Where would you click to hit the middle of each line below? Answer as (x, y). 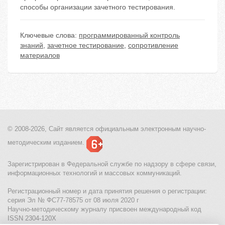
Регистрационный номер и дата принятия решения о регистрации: (107, 191)
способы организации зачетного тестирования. (98, 7)
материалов (40, 55)
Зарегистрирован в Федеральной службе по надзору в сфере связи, (112, 164)
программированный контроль (129, 35)
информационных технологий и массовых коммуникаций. (95, 173)
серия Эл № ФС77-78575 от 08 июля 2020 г (73, 200)
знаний (32, 45)
